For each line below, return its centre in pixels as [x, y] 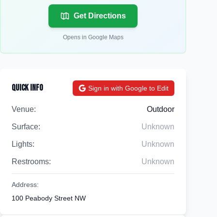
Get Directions [100, 16]
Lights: [23, 144]
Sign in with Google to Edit [128, 88]
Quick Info [27, 88]
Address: [25, 185]
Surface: [26, 127]
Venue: [24, 109]
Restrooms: [31, 162]
